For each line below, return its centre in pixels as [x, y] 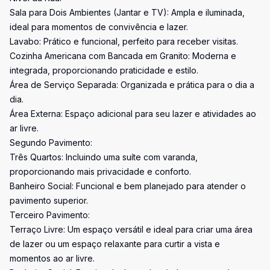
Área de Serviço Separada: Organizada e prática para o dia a [132, 85]
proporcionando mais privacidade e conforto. [100, 171]
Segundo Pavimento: [51, 143]
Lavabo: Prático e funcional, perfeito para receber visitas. [124, 41]
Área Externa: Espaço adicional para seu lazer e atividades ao [133, 114]
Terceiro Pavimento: [50, 215]
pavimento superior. [49, 200]
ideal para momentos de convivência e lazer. [99, 27]
